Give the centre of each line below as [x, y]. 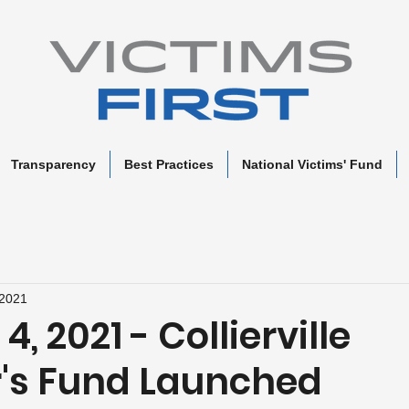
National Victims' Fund [312, 164]
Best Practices [169, 164]
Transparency [53, 164]
